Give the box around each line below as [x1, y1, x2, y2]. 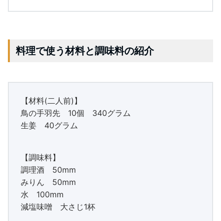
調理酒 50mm [21, 164, 76, 175]
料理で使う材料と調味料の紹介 [16, 44, 154, 57]
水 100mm [21, 189, 64, 199]
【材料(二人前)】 [21, 95, 82, 106]
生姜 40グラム [21, 120, 78, 130]
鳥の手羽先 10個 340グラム [21, 108, 131, 118]
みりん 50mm [21, 177, 76, 187]
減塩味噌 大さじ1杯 [21, 201, 95, 212]
